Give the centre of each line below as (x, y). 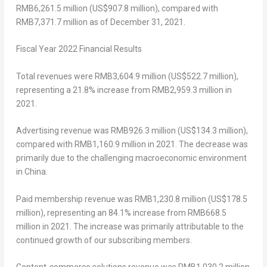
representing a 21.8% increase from (84, 90)
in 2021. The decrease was (197, 145)
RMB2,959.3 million (187, 90)
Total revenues (44, 76)
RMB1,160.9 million (110, 145)
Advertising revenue (54, 131)
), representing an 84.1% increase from (114, 212)
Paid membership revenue (66, 199)
